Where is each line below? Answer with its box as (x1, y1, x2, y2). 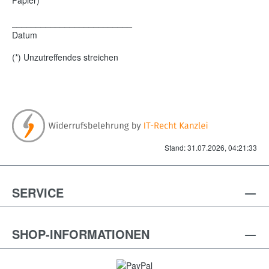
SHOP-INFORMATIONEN (12, 225, 150, 243)
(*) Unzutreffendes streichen (12, 50, 118, 63)
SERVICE (12, 183, 64, 201)
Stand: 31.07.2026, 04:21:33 (165, 142, 257, 153)
